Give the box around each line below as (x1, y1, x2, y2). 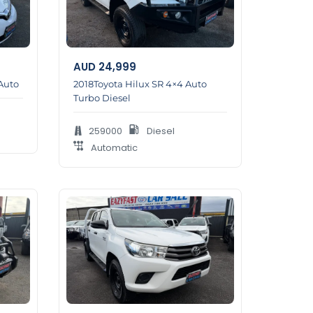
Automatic (88, 141, 138, 155)
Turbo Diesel (73, 92, 131, 104)
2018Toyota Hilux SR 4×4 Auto (73, 78, 207, 90)
